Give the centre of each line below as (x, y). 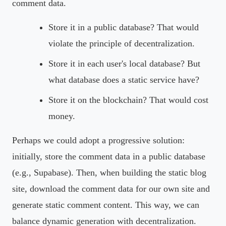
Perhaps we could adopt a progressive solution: (98, 140)
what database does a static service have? (124, 79)
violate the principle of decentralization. (122, 43)
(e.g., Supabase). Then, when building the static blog (109, 172)
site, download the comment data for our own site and (111, 188)
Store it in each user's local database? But (124, 63)
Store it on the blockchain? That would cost (128, 100)
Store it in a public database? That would (124, 27)
